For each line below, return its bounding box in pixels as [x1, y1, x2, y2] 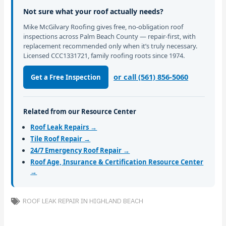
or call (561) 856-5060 [114, 72, 189, 82]
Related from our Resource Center [23, 107, 137, 117]
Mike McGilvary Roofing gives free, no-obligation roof [23, 22, 184, 31]
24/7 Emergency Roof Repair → [30, 145, 130, 155]
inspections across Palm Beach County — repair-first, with [23, 31, 196, 41]
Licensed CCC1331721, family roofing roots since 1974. [23, 50, 185, 60]
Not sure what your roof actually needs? [23, 7, 164, 17]
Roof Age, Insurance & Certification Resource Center [30, 157, 204, 166]
